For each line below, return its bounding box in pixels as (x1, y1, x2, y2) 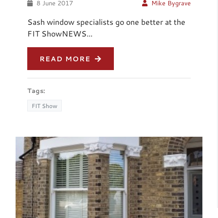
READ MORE (39, 54, 93, 64)
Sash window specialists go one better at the (27, 17, 186, 27)
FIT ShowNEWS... (27, 28, 93, 39)
